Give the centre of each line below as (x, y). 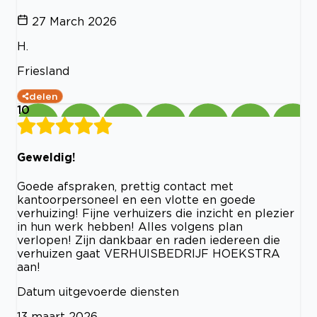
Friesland (43, 71)
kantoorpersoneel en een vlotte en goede (136, 199)
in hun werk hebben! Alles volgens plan (130, 226)
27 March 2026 (74, 21)
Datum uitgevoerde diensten (98, 291)
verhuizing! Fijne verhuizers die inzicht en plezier (156, 213)
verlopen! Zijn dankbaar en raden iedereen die (149, 240)
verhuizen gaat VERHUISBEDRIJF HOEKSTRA (149, 253)
